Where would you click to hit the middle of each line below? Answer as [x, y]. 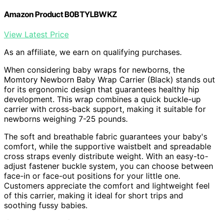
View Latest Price [36, 35]
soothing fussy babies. [46, 206]
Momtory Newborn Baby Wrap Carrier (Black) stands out [110, 80]
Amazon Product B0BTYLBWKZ [60, 14]
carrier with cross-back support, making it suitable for [105, 109]
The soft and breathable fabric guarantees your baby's [106, 137]
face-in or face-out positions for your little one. [92, 176]
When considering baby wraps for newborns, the [94, 70]
